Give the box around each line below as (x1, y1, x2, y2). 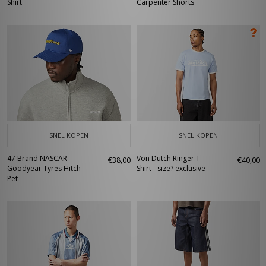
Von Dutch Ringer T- (137, 153, 202, 163)
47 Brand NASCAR (7, 153, 67, 163)
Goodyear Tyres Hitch (7, 163, 81, 173)
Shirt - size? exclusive (137, 163, 205, 173)
